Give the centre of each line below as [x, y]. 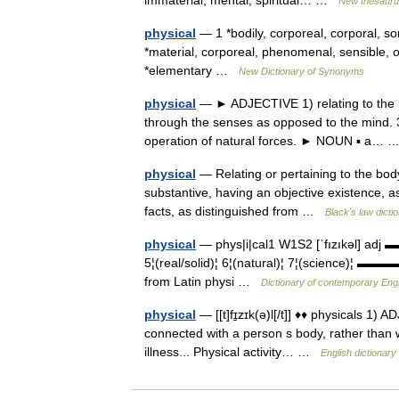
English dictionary [358, 353]
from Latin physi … [203, 281]
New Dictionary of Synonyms [301, 71]
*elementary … [191, 70]
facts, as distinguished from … [235, 211]
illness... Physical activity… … [232, 352]
